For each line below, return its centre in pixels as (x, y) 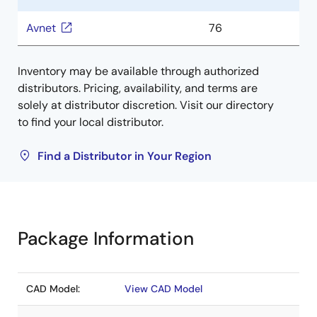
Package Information (106, 238)
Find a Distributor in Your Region (125, 156)
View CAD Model (163, 289)
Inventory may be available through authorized (138, 71)
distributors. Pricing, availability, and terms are (138, 88)
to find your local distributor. (91, 122)
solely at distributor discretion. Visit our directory (146, 105)
